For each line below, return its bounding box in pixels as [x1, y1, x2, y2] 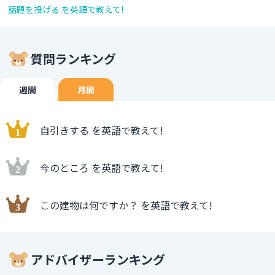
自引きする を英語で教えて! [40, 123, 163, 138]
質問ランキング [31, 50, 116, 68]
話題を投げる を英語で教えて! [8, 3, 123, 16]
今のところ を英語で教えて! [40, 160, 163, 176]
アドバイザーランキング [31, 250, 165, 269]
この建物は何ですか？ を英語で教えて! [40, 198, 212, 213]
